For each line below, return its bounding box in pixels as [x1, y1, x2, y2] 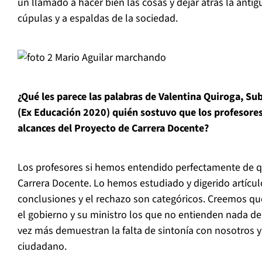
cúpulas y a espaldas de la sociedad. [18, 11, 178, 26]
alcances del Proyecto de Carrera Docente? [18, 121, 209, 136]
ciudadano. [18, 239, 67, 254]
